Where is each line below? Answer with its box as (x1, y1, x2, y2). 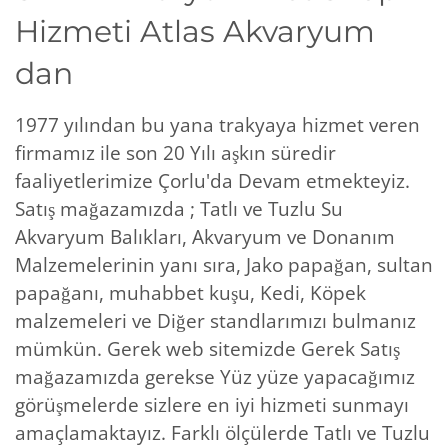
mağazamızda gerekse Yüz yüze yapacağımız (15, 363, 415, 390)
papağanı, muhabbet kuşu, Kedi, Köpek (15, 279, 366, 306)
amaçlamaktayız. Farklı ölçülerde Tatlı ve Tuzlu (15, 419, 430, 446)
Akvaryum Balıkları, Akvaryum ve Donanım (15, 223, 395, 250)
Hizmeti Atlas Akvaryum (15, 13, 375, 50)
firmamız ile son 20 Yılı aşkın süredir (15, 139, 336, 166)
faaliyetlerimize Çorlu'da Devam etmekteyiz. (15, 167, 410, 194)
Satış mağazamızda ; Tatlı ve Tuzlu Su (15, 195, 343, 222)
